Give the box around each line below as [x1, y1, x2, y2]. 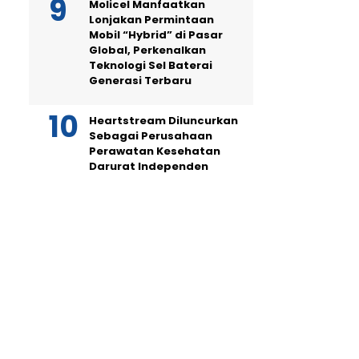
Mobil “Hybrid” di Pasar [89, 27, 223, 42]
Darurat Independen [89, 159, 208, 174]
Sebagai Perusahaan [89, 128, 212, 143]
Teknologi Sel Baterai [89, 58, 212, 73]
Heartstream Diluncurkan [89, 113, 238, 128]
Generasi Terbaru [89, 73, 192, 88]
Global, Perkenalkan [89, 42, 206, 58]
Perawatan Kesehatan [89, 143, 220, 159]
